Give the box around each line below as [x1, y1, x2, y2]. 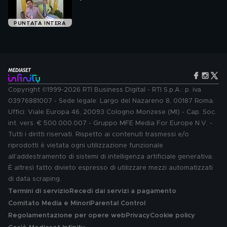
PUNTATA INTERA [14, 21, 66, 26]
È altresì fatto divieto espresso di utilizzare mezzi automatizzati [8, 165, 213, 171]
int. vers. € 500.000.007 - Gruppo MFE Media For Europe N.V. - [8, 120, 212, 127]
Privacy [126, 212, 150, 219]
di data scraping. [8, 176, 61, 182]
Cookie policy [150, 212, 195, 219]
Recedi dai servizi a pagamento [69, 188, 176, 195]
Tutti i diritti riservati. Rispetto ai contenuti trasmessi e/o [8, 131, 189, 138]
